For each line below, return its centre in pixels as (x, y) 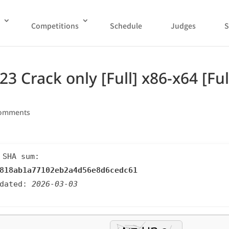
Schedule (126, 26)
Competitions (55, 26)
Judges (183, 26)
